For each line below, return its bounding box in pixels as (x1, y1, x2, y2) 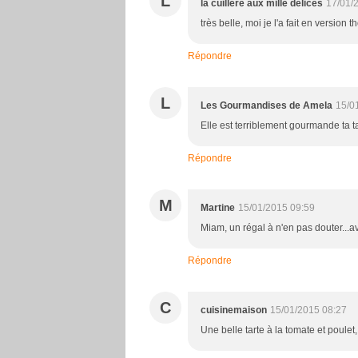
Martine (201, 202, 235, 214)
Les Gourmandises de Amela (201, 100, 332, 112)
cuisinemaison (201, 304, 267, 316)
